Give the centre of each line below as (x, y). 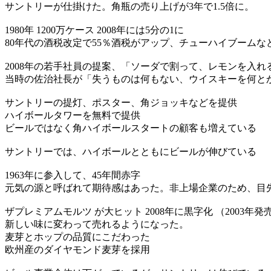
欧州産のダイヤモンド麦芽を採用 (77, 249)
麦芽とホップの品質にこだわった (77, 237)
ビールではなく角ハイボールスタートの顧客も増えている (131, 128)
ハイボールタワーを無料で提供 (73, 115)
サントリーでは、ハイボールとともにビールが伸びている (131, 151)
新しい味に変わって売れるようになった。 (97, 224)
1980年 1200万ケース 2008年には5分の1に (94, 30)
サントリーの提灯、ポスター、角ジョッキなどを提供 (121, 102)
